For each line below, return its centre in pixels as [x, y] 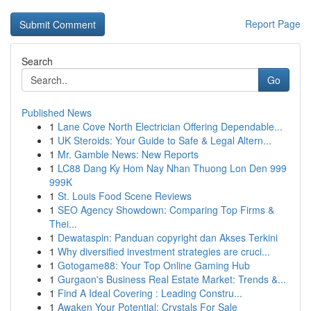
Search [37, 61]
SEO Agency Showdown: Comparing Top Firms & [166, 210]
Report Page [273, 24]
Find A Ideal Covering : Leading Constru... [150, 293]
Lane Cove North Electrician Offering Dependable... [170, 126]
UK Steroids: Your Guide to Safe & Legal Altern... [165, 140]
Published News [57, 112]
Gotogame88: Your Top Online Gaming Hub [154, 265]
